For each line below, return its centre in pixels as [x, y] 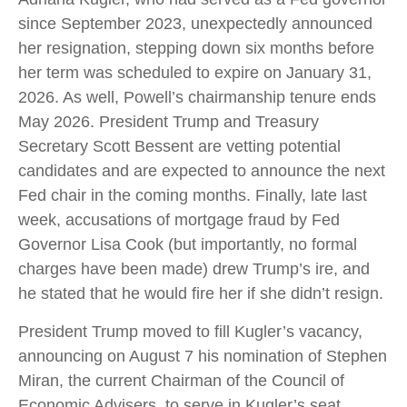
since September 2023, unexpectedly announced [195, 24]
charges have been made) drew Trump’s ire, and [194, 269]
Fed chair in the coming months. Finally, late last [193, 195]
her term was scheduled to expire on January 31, [195, 73]
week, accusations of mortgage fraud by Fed [179, 220]
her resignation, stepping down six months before [196, 48]
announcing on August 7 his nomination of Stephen [203, 356]
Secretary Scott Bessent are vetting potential [179, 146]
